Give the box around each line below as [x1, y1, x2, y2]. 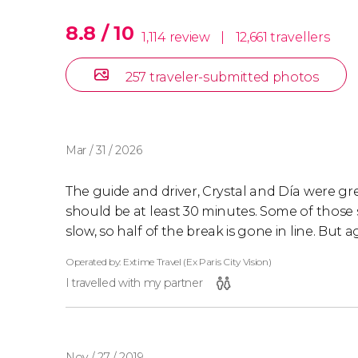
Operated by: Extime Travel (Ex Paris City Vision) [66, 255, 272, 268]
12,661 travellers [235, 29, 330, 45]
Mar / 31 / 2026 [66, 142, 142, 157]
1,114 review [141, 29, 213, 45]
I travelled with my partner [66, 275, 203, 290]
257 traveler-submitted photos [125, 69, 319, 85]
